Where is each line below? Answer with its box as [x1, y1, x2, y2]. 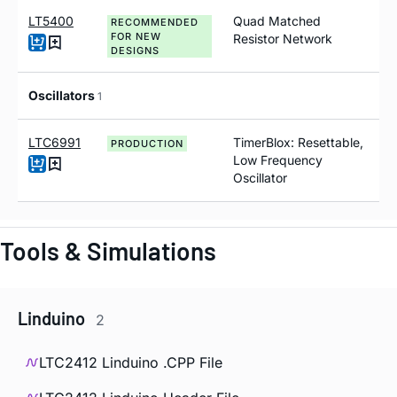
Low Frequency [233, 152, 323, 168]
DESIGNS [111, 44, 160, 58]
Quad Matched [233, 13, 321, 29]
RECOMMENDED [111, 16, 198, 29]
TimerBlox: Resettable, [233, 135, 363, 151]
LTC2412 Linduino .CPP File [39, 354, 222, 372]
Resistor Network [233, 31, 332, 47]
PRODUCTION [111, 137, 183, 151]
